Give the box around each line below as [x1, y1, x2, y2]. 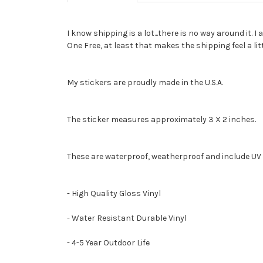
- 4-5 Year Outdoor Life [67, 237, 150, 248]
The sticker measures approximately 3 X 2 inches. [67, 114, 256, 124]
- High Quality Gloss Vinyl [67, 188, 161, 198]
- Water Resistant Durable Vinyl [67, 213, 187, 223]
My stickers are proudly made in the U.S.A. [67, 77, 223, 87]
